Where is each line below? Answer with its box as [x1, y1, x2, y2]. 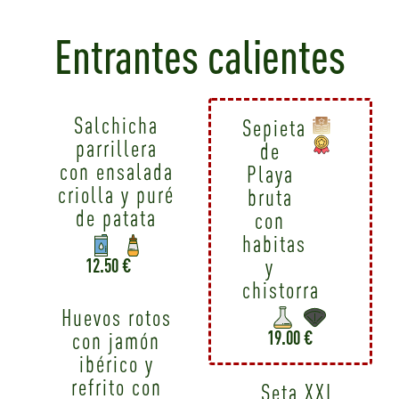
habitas [242, 230, 307, 258]
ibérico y [78, 349, 154, 378]
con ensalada [59, 158, 174, 186]
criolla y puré [58, 181, 175, 209]
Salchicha [74, 111, 159, 140]
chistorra [242, 276, 321, 305]
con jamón [72, 326, 161, 354]
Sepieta [242, 114, 307, 142]
